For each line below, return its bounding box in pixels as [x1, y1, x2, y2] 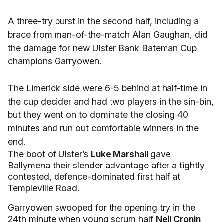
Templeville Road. [8, 183, 79, 193]
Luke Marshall [91, 149, 150, 159]
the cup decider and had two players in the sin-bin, [8, 96, 214, 107]
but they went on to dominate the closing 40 [8, 110, 188, 120]
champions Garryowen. [8, 56, 101, 66]
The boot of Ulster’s [8, 149, 91, 159]
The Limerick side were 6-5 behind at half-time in [8, 83, 207, 93]
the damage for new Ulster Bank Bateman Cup [8, 43, 197, 53]
